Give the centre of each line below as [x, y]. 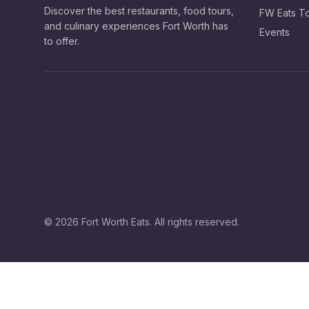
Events [275, 32]
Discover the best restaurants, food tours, [139, 10]
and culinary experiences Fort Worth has [136, 26]
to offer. [62, 41]
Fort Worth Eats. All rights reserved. [159, 221]
